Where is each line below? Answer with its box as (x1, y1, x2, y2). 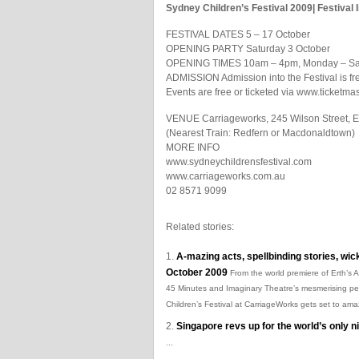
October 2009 (166, 267, 228, 278)
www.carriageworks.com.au (166, 171, 285, 182)
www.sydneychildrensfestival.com (166, 156, 312, 167)
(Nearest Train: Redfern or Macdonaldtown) (166, 127, 355, 139)
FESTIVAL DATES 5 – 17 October (166, 29, 310, 40)
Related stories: (166, 221, 234, 232)
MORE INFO (166, 142, 220, 153)
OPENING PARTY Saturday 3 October (166, 43, 330, 54)
